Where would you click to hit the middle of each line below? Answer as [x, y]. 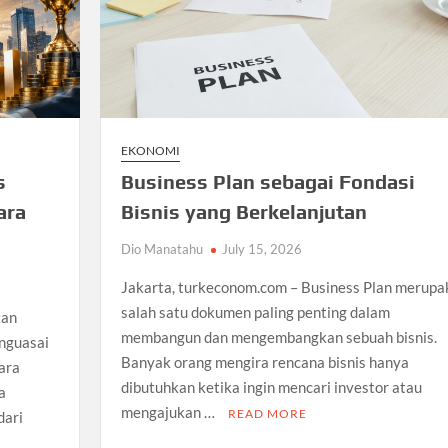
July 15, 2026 [261, 249]
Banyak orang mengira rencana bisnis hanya [264, 362]
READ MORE [267, 414]
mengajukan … [169, 412]
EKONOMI [150, 151]
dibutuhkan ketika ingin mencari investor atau [271, 387]
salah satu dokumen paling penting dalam [255, 312]
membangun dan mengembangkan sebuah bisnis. [278, 337]
